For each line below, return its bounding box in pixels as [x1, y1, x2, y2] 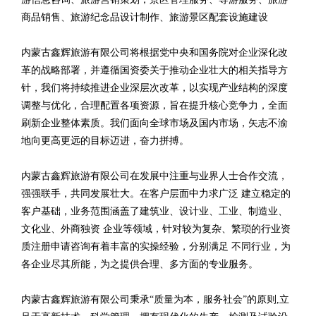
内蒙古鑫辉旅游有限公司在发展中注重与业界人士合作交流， [21, 171, 288, 181]
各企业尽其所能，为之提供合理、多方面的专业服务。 [21, 259, 258, 269]
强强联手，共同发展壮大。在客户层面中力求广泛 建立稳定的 [21, 188, 291, 199]
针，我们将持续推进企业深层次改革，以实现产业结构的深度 [21, 83, 288, 93]
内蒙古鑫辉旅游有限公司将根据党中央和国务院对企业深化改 [21, 47, 288, 58]
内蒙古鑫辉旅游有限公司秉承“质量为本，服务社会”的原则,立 [21, 294, 289, 305]
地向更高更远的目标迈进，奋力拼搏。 [21, 135, 189, 146]
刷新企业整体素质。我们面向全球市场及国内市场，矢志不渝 [21, 118, 288, 128]
